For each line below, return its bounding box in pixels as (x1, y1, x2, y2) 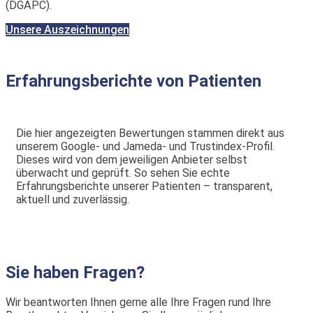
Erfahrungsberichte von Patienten (6, 71, 261, 91)
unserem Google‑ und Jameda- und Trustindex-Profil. (16, 139, 275, 153)
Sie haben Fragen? (6, 262, 145, 282)
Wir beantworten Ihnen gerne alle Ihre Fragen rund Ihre (6, 296, 271, 310)
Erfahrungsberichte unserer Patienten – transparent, (16, 179, 272, 193)
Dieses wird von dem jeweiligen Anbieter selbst (16, 152, 247, 166)
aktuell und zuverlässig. (16, 192, 129, 206)
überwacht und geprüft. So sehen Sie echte (16, 166, 230, 180)
